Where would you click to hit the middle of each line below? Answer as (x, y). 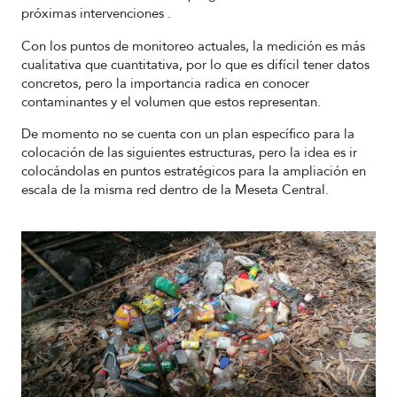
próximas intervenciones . (96, 14)
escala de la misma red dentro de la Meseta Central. (175, 190)
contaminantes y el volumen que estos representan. (173, 101)
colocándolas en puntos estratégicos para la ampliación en (194, 171)
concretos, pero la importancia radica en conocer (165, 83)
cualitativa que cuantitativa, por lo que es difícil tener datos (195, 64)
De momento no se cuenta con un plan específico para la (188, 134)
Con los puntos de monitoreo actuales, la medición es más (193, 46)
